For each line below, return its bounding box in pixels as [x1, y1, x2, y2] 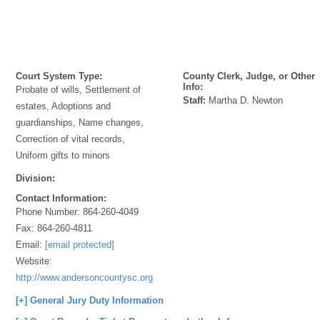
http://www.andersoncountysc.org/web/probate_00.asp [16, 272, 239, 283]
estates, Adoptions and [16, 101, 111, 111]
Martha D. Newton [206, 95, 284, 106]
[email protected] [45, 239, 115, 250]
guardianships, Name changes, [16, 117, 144, 128]
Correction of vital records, [16, 134, 126, 144]
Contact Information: [16, 193, 107, 204]
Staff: [183, 95, 206, 106]
